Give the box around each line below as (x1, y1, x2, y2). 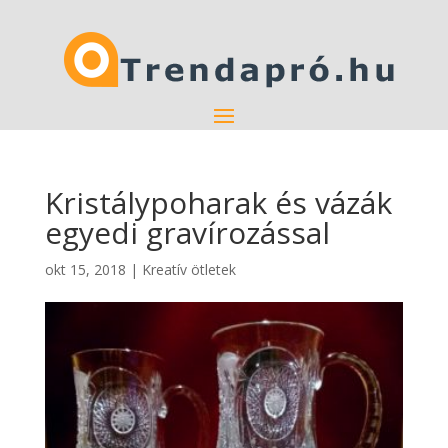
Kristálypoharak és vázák (44, 182, 392, 223)
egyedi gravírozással (44, 212, 330, 253)
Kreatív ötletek (141, 260, 236, 279)
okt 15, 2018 (44, 260, 126, 279)
